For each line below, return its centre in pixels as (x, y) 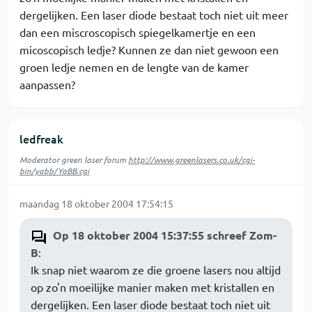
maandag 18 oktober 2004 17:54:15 (96, 204)
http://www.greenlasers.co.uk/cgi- (192, 160)
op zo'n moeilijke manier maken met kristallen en (153, 287)
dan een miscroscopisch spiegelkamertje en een (138, 32)
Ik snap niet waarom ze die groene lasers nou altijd (156, 270)
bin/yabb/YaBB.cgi (54, 171)
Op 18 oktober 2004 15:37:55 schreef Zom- (165, 235)
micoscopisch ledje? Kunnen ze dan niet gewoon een (149, 50)
